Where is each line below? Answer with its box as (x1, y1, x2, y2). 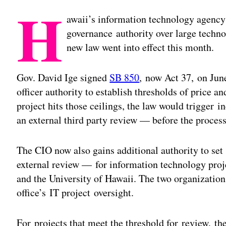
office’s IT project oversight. (17, 185, 134, 199)
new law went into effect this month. (67, 40, 214, 54)
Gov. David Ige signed (17, 70, 110, 84)
